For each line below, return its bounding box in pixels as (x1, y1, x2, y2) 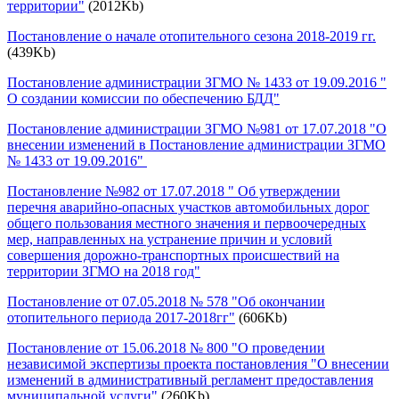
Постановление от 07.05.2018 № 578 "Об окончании (7, 293, 325, 309)
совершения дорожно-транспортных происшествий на (7, 247, 339, 263)
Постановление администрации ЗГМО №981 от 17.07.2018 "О (7, 120, 387, 136)
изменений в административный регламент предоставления (7, 371, 373, 387)
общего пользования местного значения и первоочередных (7, 215, 366, 231)
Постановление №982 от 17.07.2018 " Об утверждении (7, 183, 340, 199)
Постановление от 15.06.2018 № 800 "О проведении (7, 339, 325, 355)
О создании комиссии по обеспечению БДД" (7, 90, 280, 106)
